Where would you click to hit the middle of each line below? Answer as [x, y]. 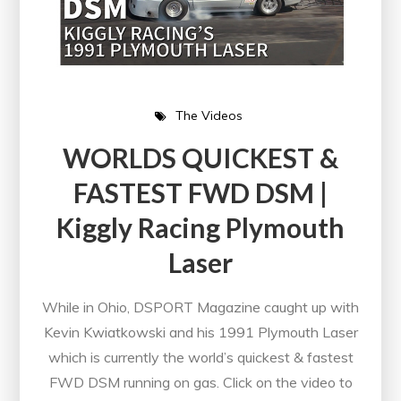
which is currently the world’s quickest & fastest [200, 357]
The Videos [209, 116]
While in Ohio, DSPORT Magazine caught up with [200, 307]
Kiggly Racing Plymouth [200, 227]
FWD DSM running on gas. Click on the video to [200, 382]
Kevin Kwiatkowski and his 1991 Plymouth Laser [200, 332]
